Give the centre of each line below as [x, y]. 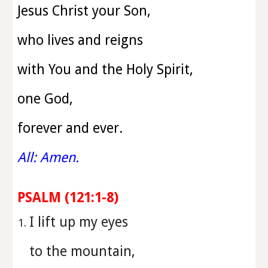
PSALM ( [44, 197]
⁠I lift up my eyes [81, 222]
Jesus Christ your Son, [84, 11]
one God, [45, 99]
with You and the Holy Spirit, [106, 69]
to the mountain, [84, 251]
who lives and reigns [80, 40]
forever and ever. [70, 128]
